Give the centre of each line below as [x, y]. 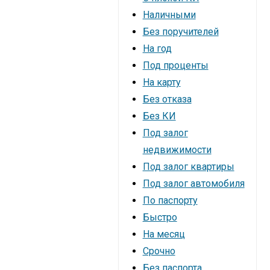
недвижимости [177, 150]
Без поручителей [181, 32]
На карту [162, 82]
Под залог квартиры [188, 167]
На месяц [164, 234]
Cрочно [159, 251]
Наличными [169, 15]
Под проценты [175, 65]
